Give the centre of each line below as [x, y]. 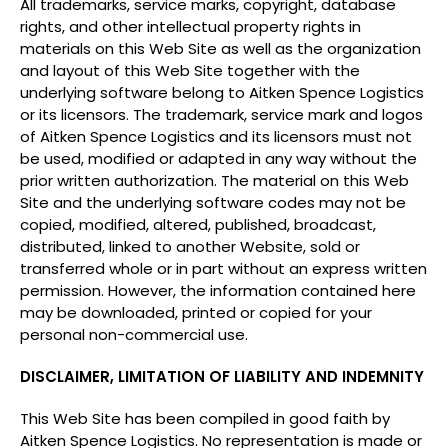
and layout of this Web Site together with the [190, 70]
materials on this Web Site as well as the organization [220, 48]
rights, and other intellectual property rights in [190, 26]
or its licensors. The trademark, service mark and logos [221, 114]
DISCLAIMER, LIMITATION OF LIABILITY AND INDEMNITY [222, 376]
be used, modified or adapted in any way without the [218, 158]
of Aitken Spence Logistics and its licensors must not [216, 136]
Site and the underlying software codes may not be [213, 202]
